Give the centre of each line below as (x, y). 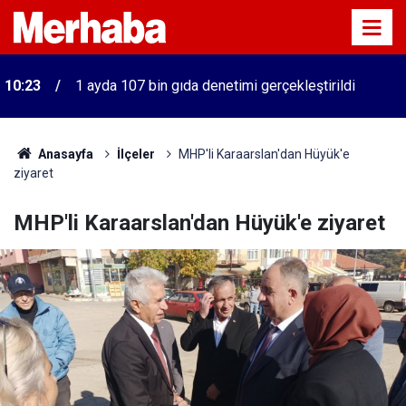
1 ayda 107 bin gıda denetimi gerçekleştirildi (215, 86)
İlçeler (135, 154)
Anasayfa (64, 154)
